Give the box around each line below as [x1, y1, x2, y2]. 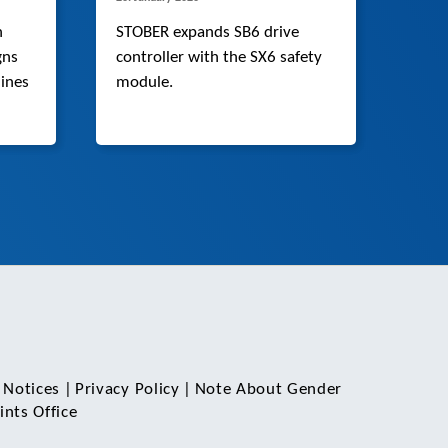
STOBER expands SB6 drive [116, 24, 299, 42]
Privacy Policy [75, 381, 180, 398]
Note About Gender [194, 381, 343, 398]
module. [116, 74, 173, 92]
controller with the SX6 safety [116, 49, 322, 67]
